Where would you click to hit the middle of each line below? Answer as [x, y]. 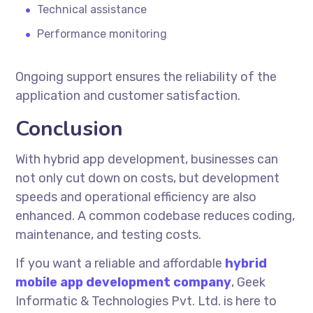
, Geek [249, 282]
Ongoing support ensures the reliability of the [146, 77]
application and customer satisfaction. [128, 95]
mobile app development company [124, 282]
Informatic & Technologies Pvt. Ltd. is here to [146, 301]
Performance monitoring [102, 34]
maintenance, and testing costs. [109, 234]
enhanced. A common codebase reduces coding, [155, 216]
